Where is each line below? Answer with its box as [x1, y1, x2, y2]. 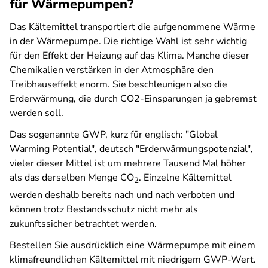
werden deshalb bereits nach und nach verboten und [10, 188, 234, 202]
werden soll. [10, 106, 66, 120]
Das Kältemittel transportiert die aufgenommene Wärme [10, 20, 255, 33]
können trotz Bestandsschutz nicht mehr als [10, 203, 198, 217]
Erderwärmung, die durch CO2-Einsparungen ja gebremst [10, 92, 257, 105]
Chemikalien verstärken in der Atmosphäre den [10, 63, 214, 77]
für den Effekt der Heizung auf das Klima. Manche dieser [10, 49, 249, 62]
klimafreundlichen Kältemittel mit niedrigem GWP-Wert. [10, 253, 256, 267]
